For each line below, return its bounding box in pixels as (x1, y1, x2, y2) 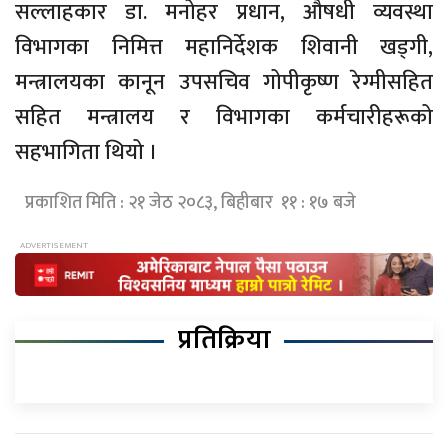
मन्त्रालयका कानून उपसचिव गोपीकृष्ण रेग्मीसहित (15, 63, 433, 101)
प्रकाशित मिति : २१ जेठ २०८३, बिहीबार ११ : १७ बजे (25, 187, 356, 218)
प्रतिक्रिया (177, 317, 271, 363)
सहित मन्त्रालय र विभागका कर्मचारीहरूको (15, 98, 433, 136)
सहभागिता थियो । (15, 133, 158, 171)
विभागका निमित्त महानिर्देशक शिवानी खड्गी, (15, 28, 433, 66)
